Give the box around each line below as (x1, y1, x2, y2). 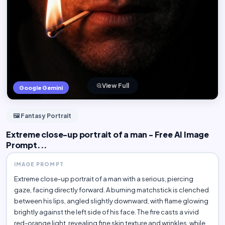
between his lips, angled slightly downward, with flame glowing (14, 196, 208, 205)
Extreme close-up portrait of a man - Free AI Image (6, 129, 209, 140)
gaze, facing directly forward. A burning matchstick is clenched (14, 185, 209, 194)
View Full (101, 81, 129, 89)
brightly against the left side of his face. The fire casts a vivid (14, 207, 199, 216)
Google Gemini (19, 84, 63, 91)
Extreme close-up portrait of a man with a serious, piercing (14, 174, 193, 183)
